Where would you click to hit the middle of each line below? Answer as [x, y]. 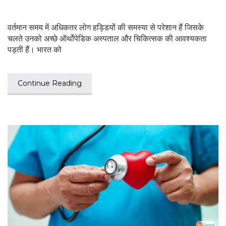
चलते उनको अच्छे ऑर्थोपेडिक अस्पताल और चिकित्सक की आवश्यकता [107, 38]
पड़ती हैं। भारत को [35, 49]
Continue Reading [50, 83]
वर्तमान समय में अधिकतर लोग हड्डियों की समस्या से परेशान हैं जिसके [106, 27]
